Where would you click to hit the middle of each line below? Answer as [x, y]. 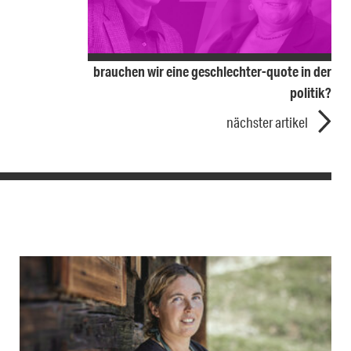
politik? [311, 93]
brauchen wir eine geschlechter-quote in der [212, 72]
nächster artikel [267, 123]
